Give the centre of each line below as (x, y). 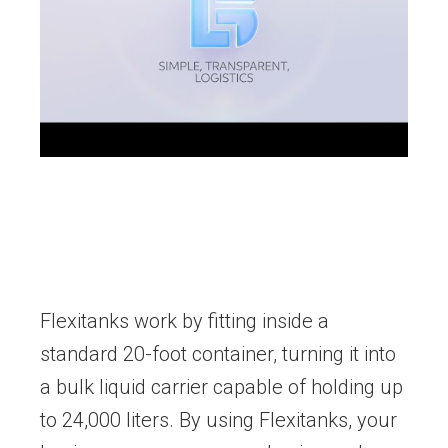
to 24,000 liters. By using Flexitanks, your (218, 420)
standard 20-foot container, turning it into (218, 354)
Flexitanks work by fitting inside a (184, 321)
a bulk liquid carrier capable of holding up (221, 387)
